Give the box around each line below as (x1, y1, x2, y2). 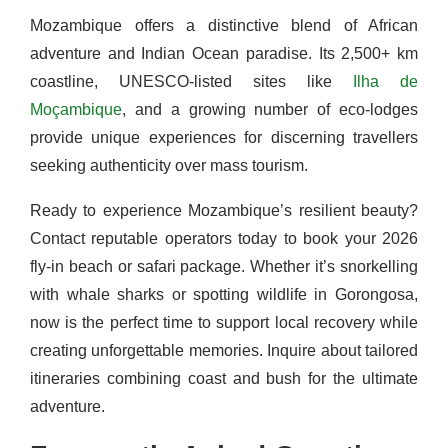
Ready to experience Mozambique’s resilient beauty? (30, 202, 418, 220)
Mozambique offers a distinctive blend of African (30, 17, 418, 35)
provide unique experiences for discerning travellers (30, 129, 418, 147)
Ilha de (353, 73, 418, 91)
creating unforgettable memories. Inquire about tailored (30, 342, 418, 360)
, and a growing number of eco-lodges (122, 101, 418, 119)
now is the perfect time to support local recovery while (30, 314, 418, 332)
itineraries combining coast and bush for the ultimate (30, 370, 418, 388)
